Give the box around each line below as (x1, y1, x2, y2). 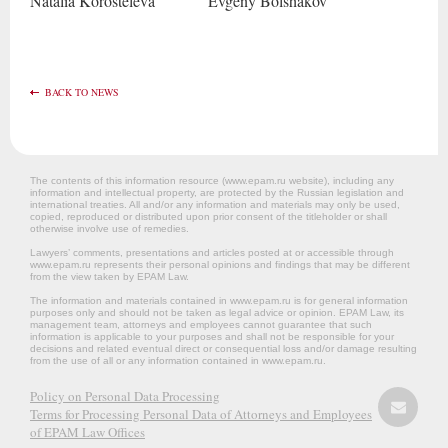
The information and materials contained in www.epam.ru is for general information (30, 295, 408, 306)
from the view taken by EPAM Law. (30, 271, 189, 282)
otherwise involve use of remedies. (30, 223, 189, 234)
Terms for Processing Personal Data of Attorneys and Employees (30, 405, 372, 423)
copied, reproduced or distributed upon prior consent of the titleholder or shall (30, 211, 387, 222)
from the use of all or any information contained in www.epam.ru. (30, 355, 326, 366)
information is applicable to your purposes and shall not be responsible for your (30, 331, 394, 342)
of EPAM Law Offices (30, 423, 145, 441)
